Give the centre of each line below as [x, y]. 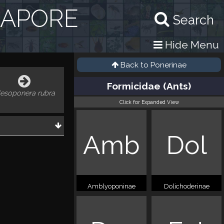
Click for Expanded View [149, 102]
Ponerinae [168, 65]
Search [193, 20]
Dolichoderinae [186, 186]
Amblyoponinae [111, 186]
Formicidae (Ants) [149, 86]
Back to [135, 65]
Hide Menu [191, 45]
